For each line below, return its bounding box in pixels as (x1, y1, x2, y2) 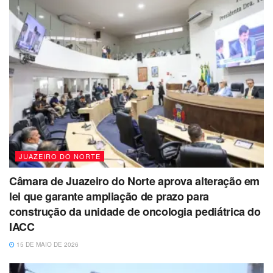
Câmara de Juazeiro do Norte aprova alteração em (9, 172, 260, 189)
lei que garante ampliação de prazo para (9, 188, 209, 204)
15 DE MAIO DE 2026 (15, 239, 79, 249)
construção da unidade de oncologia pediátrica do (9, 203, 261, 219)
